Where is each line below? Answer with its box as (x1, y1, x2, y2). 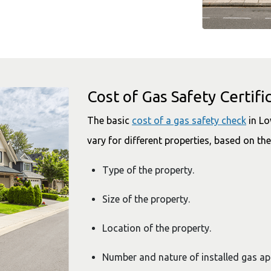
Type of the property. (102, 165, 194, 176)
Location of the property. (102, 223, 211, 234)
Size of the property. (102, 194, 214, 205)
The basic (87, 115, 132, 126)
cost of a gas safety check (132, 115, 246, 126)
